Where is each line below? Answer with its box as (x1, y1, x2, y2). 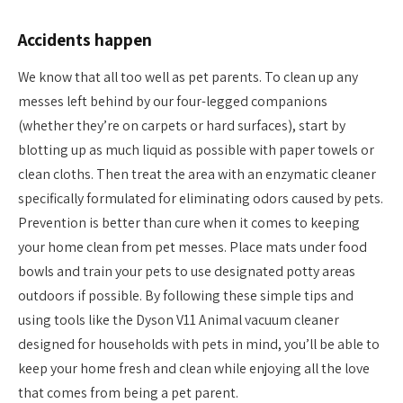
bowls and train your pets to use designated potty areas (18, 262, 355, 282)
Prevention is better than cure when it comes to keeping (18, 213, 360, 233)
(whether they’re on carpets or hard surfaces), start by (18, 116, 345, 136)
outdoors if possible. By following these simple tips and (18, 286, 354, 306)
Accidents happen (18, 27, 152, 51)
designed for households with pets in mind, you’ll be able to (18, 335, 380, 354)
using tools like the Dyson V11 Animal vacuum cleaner (18, 310, 339, 330)
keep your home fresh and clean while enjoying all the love (18, 359, 370, 379)
